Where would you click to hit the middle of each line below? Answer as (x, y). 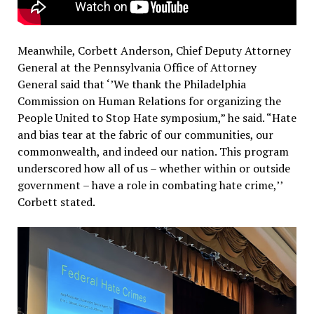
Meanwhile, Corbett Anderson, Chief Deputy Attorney (154, 51)
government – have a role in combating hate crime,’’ (150, 185)
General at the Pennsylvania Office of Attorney (137, 68)
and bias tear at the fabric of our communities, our (145, 135)
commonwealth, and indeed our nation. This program (153, 152)
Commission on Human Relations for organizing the (149, 101)
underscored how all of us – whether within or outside (153, 169)
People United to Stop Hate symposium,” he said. (142, 118)
